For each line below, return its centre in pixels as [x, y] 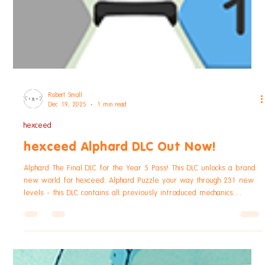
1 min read [112, 223]
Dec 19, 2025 [68, 223]
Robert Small [66, 213]
